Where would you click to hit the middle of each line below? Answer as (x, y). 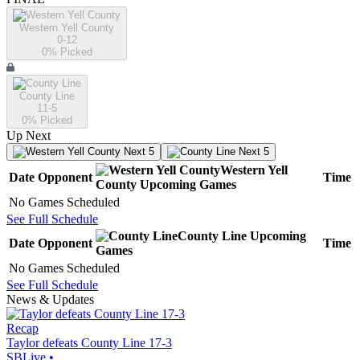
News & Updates (50, 300)
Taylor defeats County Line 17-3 (89, 343)
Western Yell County (67, 28)
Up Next (29, 136)
